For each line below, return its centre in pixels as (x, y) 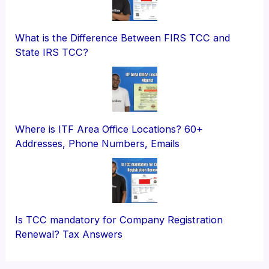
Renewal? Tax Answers (69, 234)
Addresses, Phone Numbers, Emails (98, 143)
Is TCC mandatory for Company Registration (119, 220)
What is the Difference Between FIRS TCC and (123, 38)
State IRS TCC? (52, 53)
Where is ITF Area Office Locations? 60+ (109, 129)
